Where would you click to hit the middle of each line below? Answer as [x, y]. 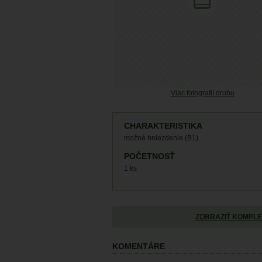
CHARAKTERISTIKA [163, 126]
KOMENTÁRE [139, 247]
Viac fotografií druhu [202, 93]
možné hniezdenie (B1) [161, 138]
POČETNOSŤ [149, 156]
